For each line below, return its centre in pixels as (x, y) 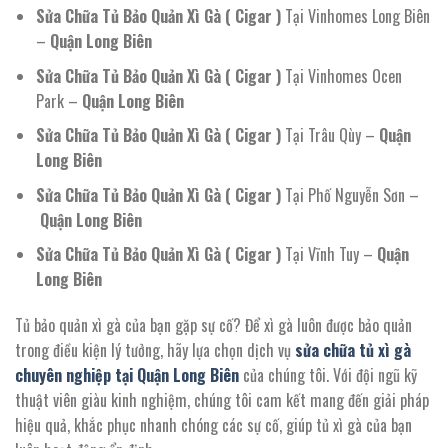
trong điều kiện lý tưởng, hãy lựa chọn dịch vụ (155, 350)
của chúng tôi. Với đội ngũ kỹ (328, 375)
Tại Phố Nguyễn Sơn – (349, 194)
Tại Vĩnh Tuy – (328, 254)
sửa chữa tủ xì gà (353, 350)
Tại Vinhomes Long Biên (355, 15)
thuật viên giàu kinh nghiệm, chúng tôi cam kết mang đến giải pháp (222, 400)
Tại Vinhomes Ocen (343, 75)
